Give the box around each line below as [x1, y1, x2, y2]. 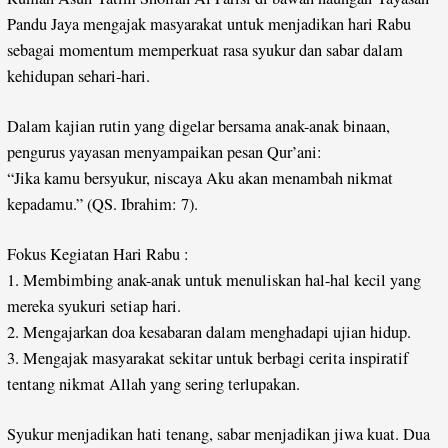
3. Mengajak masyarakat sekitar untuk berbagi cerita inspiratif [7, 346, 409, 369]
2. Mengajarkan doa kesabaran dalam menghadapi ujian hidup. [7, 320, 412, 343]
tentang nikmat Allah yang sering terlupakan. [7, 372, 301, 395]
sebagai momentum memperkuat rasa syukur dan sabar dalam [7, 38, 404, 61]
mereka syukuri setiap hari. [7, 294, 182, 317]
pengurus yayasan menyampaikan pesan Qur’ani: [7, 140, 323, 163]
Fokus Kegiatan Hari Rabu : [7, 242, 190, 265]
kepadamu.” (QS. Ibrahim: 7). [7, 192, 199, 215]
